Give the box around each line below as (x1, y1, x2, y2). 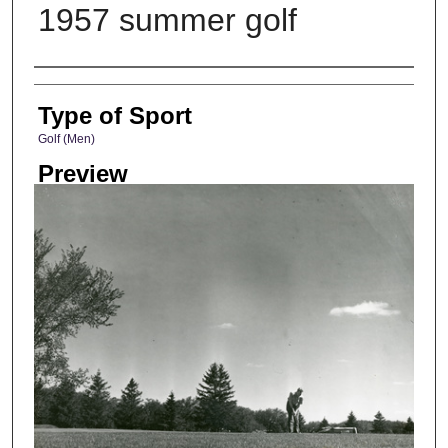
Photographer (33, 72, 177, 100)
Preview (37, 160, 128, 188)
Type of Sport (37, 101, 192, 129)
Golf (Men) (37, 131, 95, 146)
